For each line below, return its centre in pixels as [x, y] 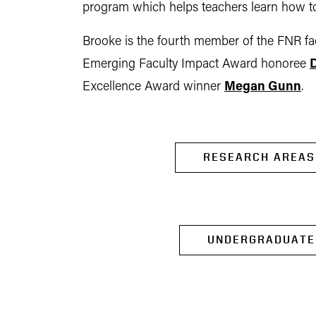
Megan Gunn [263, 87]
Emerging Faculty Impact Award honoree [196, 65]
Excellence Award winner [153, 87]
